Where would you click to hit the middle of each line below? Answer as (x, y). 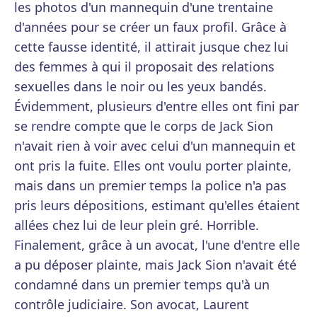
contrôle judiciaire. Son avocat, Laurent (132, 305)
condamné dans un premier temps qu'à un (142, 285)
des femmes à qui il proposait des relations (144, 67)
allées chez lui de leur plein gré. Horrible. (137, 225)
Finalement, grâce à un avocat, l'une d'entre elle (157, 245)
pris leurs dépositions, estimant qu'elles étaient (157, 206)
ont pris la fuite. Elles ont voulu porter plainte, (153, 166)
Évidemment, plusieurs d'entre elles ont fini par (156, 106)
